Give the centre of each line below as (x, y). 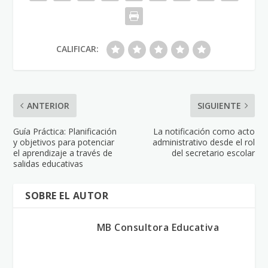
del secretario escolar (213, 153)
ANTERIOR (48, 106)
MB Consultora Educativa (158, 228)
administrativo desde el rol (203, 142)
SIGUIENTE (219, 106)
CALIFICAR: (77, 49)
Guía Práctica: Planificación (65, 132)
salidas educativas (48, 164)
